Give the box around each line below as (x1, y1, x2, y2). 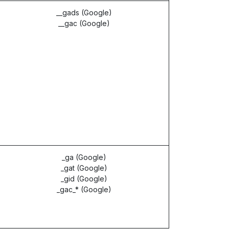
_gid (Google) (61, 174, 107, 183)
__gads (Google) (56, 8, 112, 17)
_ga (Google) (62, 153, 106, 162)
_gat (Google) (61, 164, 107, 172)
